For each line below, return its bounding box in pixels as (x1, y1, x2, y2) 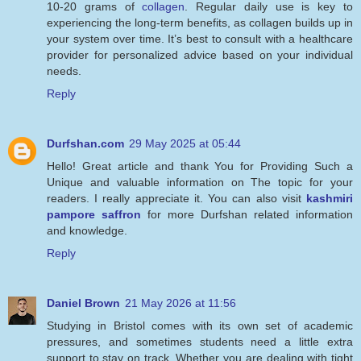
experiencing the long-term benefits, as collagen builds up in (47, 15, 353, 29)
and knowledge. (47, 223, 127, 237)
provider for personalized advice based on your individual (47, 48, 353, 61)
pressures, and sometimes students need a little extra (47, 334, 353, 348)
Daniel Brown (47, 296, 120, 309)
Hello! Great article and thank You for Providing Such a (47, 159, 353, 172)
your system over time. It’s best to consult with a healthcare (47, 31, 353, 45)
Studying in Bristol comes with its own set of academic (47, 318, 353, 332)
